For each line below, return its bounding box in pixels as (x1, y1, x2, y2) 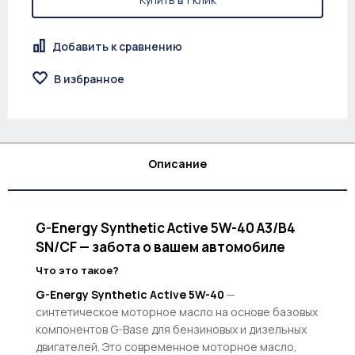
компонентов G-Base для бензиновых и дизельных (36, 321, 307, 337)
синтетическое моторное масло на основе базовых (36, 303, 318, 319)
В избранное (54, 71, 124, 86)
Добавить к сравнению (52, 38, 182, 54)
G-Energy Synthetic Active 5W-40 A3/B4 (36, 218, 296, 237)
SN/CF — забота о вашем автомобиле (36, 237, 285, 256)
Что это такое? (36, 262, 119, 277)
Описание (148, 156, 207, 172)
